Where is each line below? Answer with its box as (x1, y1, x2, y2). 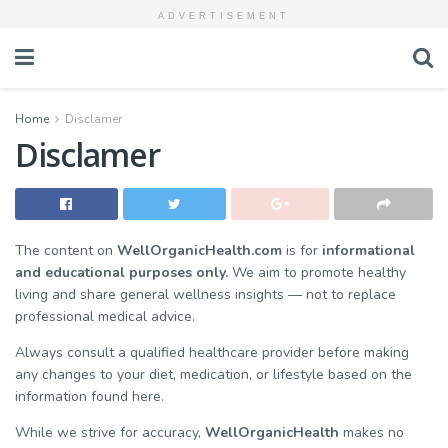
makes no (339, 423, 404, 442)
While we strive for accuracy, (15, 423, 205, 442)
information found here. (15, 387, 164, 406)
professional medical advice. (15, 307, 195, 326)
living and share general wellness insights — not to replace (15, 285, 396, 304)
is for (282, 241, 322, 260)
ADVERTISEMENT (158, 11, 290, 21)
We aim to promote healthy (228, 263, 406, 282)
